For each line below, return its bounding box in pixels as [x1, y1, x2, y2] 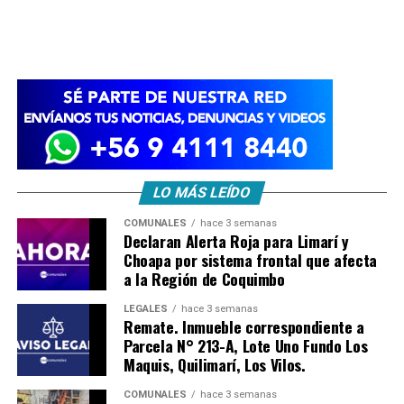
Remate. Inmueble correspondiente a [123, 315, 364, 339]
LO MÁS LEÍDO [151, 184, 253, 202]
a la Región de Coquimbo [123, 267, 285, 291]
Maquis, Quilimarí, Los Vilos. [123, 353, 306, 377]
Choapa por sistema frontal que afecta [123, 248, 377, 272]
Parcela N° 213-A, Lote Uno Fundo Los [123, 334, 368, 358]
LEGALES [123, 303, 168, 316]
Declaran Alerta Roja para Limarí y [123, 229, 349, 253]
